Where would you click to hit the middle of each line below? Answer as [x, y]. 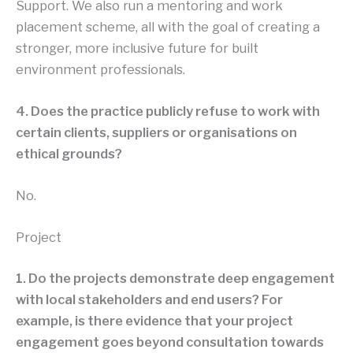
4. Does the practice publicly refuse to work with [168, 111]
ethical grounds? [69, 153]
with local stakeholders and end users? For [149, 300]
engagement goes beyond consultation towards [170, 342]
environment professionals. [100, 69]
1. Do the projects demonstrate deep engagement [175, 279]
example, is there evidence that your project [154, 321]
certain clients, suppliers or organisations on [156, 132]
